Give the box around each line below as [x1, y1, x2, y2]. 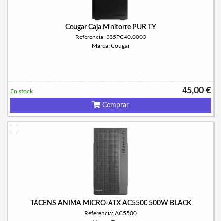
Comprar [100, 102, 129, 109]
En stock [10, 88, 33, 94]
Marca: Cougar [91, 43, 130, 49]
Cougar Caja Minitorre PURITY [65, 24, 156, 31]
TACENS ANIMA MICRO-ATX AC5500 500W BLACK [30, 200, 191, 207]
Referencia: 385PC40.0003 [75, 34, 146, 40]
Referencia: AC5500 [84, 210, 137, 216]
